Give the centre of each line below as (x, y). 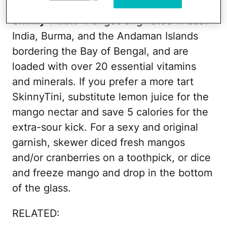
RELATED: (36, 213)
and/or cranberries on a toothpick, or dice (111, 158)
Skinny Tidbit (45, 21)
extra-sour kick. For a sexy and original (105, 127)
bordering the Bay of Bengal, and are (100, 51)
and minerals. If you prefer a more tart (103, 82)
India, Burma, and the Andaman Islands (105, 36)
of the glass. (42, 188)
